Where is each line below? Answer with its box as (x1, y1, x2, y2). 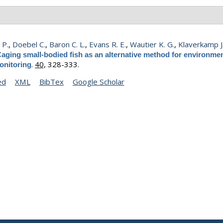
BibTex (39, 76, 64, 87)
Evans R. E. (89, 39, 126, 49)
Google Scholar (72, 76, 124, 87)
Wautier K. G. (130, 39, 175, 49)
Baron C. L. (49, 39, 86, 49)
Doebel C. (12, 39, 46, 49)
